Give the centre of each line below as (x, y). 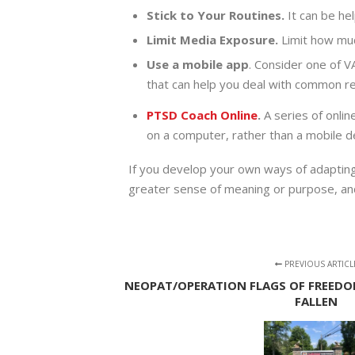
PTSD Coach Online (202, 115)
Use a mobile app (197, 65)
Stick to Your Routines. (217, 15)
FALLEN (316, 301)
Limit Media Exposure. (214, 40)
